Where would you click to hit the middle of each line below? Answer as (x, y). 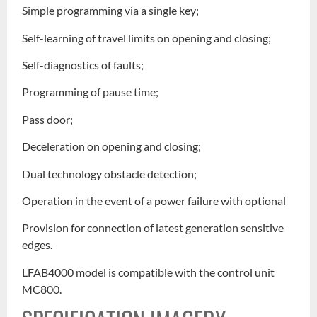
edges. (38, 245)
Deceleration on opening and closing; (112, 146)
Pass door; (48, 119)
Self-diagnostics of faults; (83, 65)
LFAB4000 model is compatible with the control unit (149, 272)
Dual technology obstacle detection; (110, 173)
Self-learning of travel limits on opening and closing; (147, 38)
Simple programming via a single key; (111, 11)
